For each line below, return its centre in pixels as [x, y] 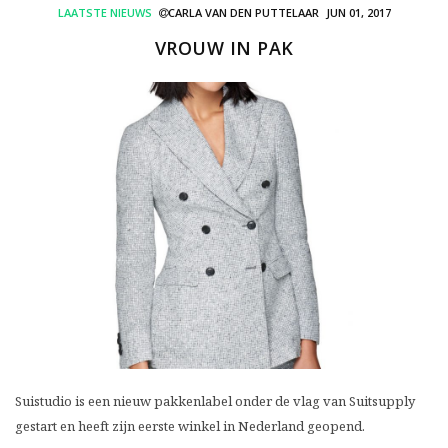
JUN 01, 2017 [358, 13]
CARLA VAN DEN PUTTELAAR [243, 13]
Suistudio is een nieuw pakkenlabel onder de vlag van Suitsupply [215, 400]
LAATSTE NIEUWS [104, 13]
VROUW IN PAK [224, 48]
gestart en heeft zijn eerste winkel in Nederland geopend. [190, 425]
